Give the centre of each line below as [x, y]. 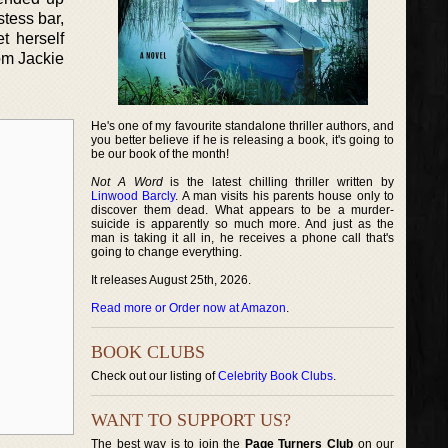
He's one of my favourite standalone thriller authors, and [243, 126]
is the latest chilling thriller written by [278, 182]
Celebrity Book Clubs [275, 376]
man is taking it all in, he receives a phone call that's [243, 238]
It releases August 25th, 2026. [171, 280]
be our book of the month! [160, 154]
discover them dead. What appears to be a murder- [243, 210]
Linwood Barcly [133, 196]
